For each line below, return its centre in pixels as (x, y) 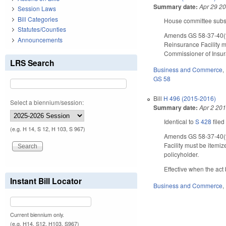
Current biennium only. (37, 214)
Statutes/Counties (42, 29)
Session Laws (37, 9)
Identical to (180, 122)
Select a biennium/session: (47, 102)
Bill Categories (38, 19)
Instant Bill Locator (46, 181)
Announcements (40, 39)
